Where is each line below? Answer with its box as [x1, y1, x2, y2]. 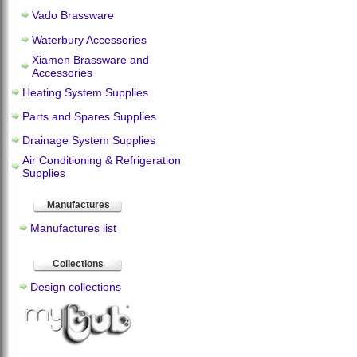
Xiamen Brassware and [32, 53, 149, 66]
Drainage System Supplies [22, 134, 155, 147]
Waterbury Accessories [32, 33, 147, 46]
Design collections [30, 280, 121, 293]
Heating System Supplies [22, 86, 148, 99]
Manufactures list [30, 222, 116, 234]
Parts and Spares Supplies [22, 110, 156, 123]
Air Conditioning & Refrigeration [22, 154, 181, 167]
